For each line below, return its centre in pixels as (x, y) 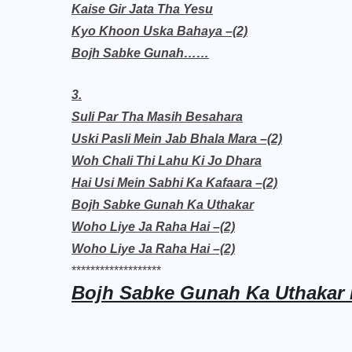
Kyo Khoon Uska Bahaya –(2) (159, 31)
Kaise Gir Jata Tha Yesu (142, 9)
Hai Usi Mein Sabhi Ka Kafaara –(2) (174, 183)
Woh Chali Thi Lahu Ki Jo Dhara (167, 161)
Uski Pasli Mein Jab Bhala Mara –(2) (177, 139)
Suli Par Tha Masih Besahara (157, 117)
